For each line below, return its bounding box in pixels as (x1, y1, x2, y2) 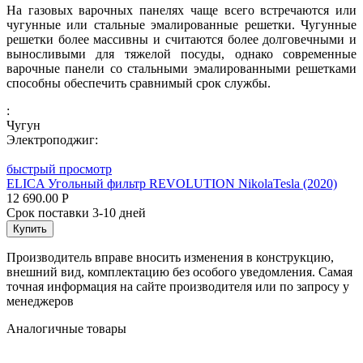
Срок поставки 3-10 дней (6, 205, 146, 220)
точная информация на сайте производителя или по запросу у (6, 279, 349, 293)
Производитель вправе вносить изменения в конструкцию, (6, 250, 334, 264)
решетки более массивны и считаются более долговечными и (6, 32, 357, 46)
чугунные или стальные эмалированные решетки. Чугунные (6, 17, 357, 32)
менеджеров (6, 293, 74, 308)
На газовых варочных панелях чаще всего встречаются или (6, 2, 357, 17)
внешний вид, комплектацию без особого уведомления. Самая (6, 264, 352, 279)
